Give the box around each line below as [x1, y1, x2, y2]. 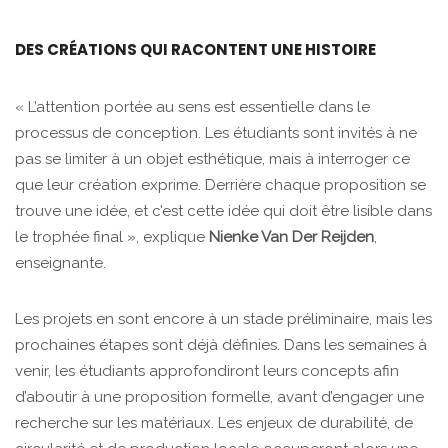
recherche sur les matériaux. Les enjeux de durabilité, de [15, 414, 413, 433]
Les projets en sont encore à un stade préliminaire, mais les [15, 310, 432, 329]
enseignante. [15, 254, 110, 273]
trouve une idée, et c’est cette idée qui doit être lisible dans [15, 202, 432, 221]
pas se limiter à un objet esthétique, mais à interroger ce [15, 150, 410, 169]
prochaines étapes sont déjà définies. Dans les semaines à [15, 336, 427, 355]
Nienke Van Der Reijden [209, 228, 374, 247]
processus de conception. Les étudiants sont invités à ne [15, 124, 417, 143]
